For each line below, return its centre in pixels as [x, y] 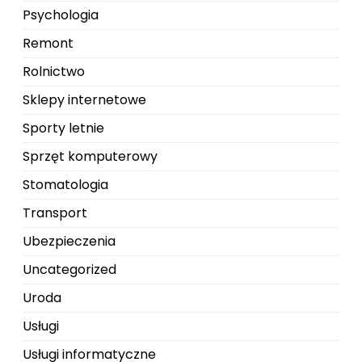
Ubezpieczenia [69, 241]
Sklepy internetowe [84, 100]
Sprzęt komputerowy [90, 156]
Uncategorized [69, 269]
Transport [55, 213]
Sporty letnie [63, 128]
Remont [48, 43]
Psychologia [61, 15]
